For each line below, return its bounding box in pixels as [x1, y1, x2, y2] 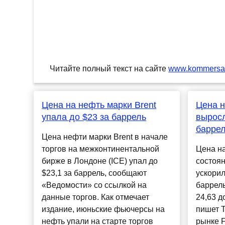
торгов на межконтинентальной [42, 145, 160, 154]
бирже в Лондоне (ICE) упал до [42, 157, 158, 166]
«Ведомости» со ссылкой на [42, 181, 147, 190]
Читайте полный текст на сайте [50, 64, 169, 73]
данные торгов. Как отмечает [42, 193, 150, 202]
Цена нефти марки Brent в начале [42, 133, 168, 142]
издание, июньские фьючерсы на [42, 205, 165, 214]
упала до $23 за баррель [42, 112, 147, 123]
